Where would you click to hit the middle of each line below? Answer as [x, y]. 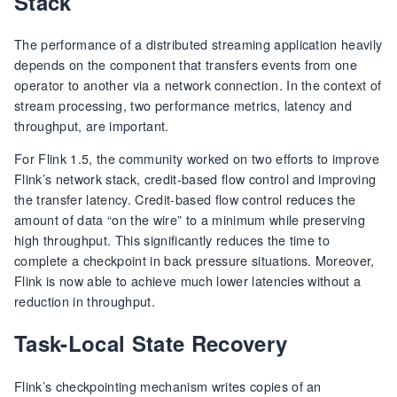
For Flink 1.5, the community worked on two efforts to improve [197, 159]
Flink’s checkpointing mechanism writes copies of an [168, 385]
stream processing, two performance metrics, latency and [183, 105]
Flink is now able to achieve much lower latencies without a [188, 281]
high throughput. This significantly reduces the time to [172, 240]
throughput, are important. [92, 126]
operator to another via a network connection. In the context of [198, 85]
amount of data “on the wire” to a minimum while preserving [190, 220]
